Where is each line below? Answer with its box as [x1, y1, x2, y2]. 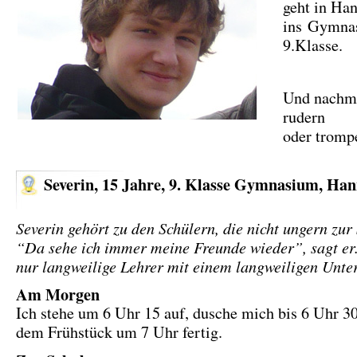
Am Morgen [16, 282, 100, 306]
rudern [283, 106, 325, 127]
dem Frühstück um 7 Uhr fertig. [16, 321, 222, 343]
